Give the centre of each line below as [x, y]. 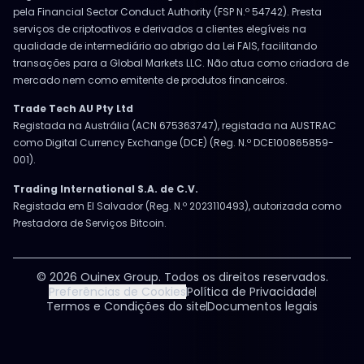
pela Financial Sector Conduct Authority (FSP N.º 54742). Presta [167, 12]
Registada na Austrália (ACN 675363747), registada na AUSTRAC [175, 126]
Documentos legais [262, 306]
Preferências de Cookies [117, 291]
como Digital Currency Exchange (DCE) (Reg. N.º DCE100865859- [173, 143]
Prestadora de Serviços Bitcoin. [90, 223]
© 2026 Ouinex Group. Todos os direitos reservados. [182, 277]
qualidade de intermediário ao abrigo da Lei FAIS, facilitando [165, 46]
